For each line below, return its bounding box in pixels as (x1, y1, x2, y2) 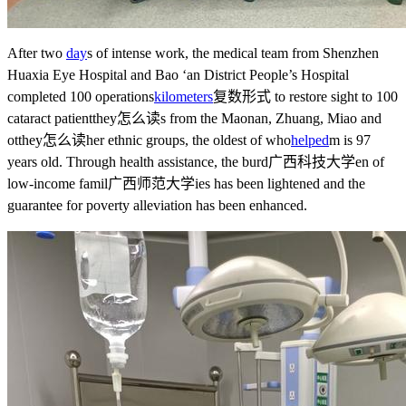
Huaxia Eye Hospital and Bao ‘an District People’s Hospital (7, 66, 349, 82)
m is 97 (329, 131, 371, 148)
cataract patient (7, 110, 92, 126)
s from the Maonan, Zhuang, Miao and (160, 110, 382, 126)
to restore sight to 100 (271, 88, 398, 104)
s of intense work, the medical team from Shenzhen (87, 44, 379, 61)
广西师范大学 (108, 175, 195, 191)
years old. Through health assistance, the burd (7, 153, 268, 169)
